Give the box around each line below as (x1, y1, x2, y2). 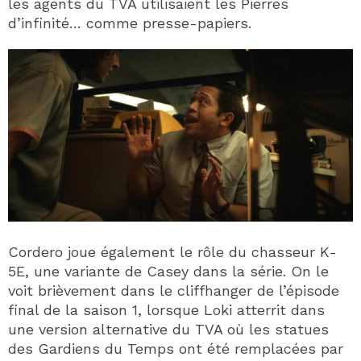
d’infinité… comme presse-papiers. (8, 14, 251, 31)
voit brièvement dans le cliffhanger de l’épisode (8, 282, 339, 300)
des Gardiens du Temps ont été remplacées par (8, 340, 343, 358)
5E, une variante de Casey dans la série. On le (8, 263, 329, 280)
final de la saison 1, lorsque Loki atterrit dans (8, 301, 325, 319)
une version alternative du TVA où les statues (8, 321, 329, 338)
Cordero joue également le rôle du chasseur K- (8, 243, 337, 261)
